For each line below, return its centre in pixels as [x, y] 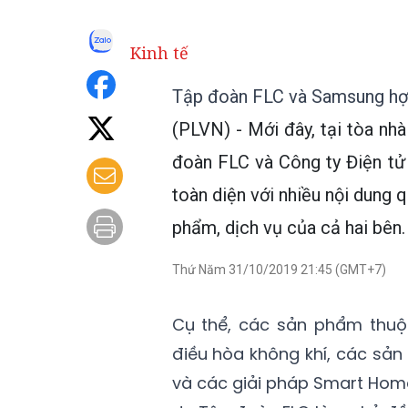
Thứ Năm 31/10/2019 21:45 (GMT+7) [279, 270]
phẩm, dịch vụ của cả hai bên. [288, 228]
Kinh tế [159, 53]
